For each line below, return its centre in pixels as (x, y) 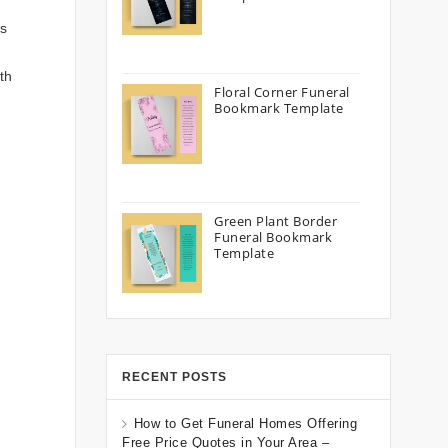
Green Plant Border (275, 221)
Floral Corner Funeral (282, 92)
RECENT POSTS (174, 377)
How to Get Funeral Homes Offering (245, 423)
